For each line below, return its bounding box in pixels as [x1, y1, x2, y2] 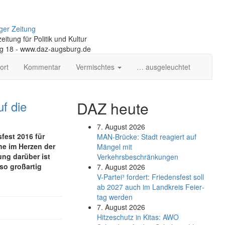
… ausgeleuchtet [137, 62, 190, 72]
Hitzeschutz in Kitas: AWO [96, 212, 179, 222]
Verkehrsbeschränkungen [96, 152, 178, 162]
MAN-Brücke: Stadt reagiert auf [96, 132, 196, 142]
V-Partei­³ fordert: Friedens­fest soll [96, 172, 204, 182]
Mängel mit [96, 142, 132, 152]
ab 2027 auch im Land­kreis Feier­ [96, 182, 204, 192]
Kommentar [24, 62, 61, 72]
